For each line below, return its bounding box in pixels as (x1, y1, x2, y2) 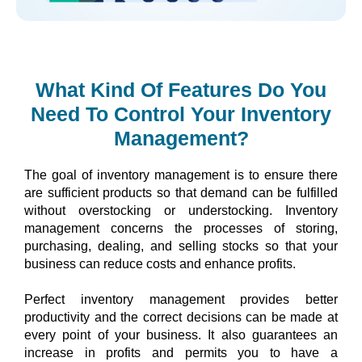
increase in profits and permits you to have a (24, 345, 338, 360)
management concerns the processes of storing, (24, 221, 338, 235)
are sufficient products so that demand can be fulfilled (24, 185, 338, 200)
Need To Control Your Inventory (31, 102, 331, 125)
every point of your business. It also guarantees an (24, 327, 338, 342)
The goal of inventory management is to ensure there (24, 167, 338, 182)
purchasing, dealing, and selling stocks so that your (24, 238, 338, 253)
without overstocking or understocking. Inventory (24, 203, 338, 217)
